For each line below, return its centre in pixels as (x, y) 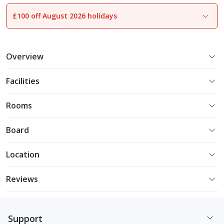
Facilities (23, 81)
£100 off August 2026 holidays (65, 16)
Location (23, 154)
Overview (25, 56)
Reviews (22, 179)
